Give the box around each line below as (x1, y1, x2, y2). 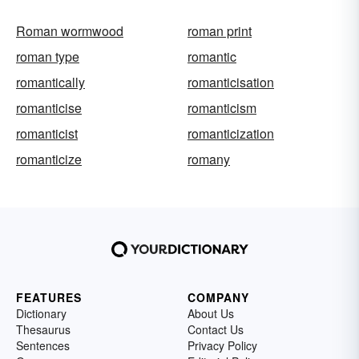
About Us (188, 305, 234, 321)
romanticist (16, 124, 78, 143)
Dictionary (16, 305, 67, 321)
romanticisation (188, 73, 274, 91)
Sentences (16, 337, 70, 353)
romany (188, 150, 230, 168)
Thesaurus (16, 321, 71, 337)
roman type (16, 47, 79, 66)
